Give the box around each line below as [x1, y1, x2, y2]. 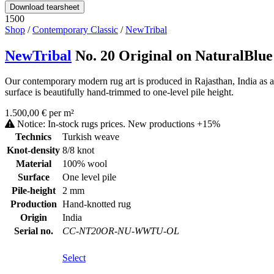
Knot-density [7, 145, 60, 156]
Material [15, 158, 51, 169]
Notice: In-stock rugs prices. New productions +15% [15, 119, 220, 130]
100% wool [62, 158, 107, 169]
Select [62, 253, 86, 264]
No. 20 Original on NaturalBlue [75, 47, 273, 64]
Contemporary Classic [32, 24, 118, 35]
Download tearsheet [10, 2, 80, 12]
